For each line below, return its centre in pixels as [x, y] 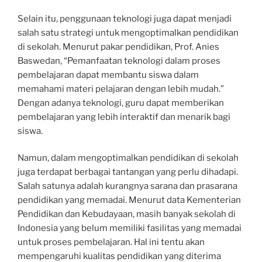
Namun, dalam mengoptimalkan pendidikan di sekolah [128, 158]
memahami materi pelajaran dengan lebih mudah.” [121, 89]
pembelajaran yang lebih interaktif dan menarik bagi [124, 117]
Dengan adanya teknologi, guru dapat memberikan [121, 103]
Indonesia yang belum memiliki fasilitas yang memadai [130, 228]
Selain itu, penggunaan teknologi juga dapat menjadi [125, 18]
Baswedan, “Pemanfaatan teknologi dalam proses [119, 61]
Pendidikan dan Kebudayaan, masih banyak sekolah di [127, 214]
